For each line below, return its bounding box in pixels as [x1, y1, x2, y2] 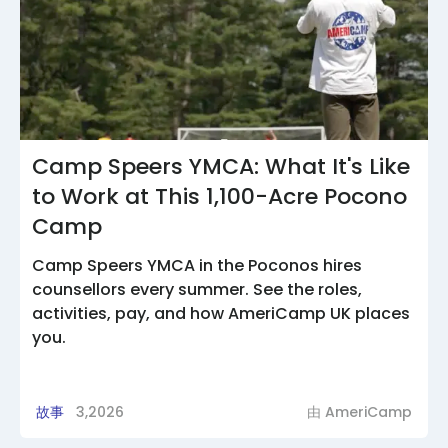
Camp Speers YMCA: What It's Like [32, 150, 410, 182]
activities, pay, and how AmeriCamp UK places [32, 301, 410, 325]
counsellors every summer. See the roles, [32, 277, 362, 301]
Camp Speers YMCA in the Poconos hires [32, 253, 362, 277]
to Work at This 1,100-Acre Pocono [32, 180, 407, 212]
